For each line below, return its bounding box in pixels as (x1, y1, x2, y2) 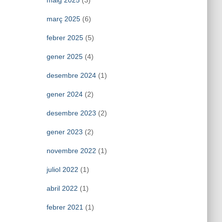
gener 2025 (46, 53, 83, 60)
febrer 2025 (46, 34, 83, 42)
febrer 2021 (46, 203, 83, 211)
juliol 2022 (46, 166, 78, 173)
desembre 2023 (46, 109, 96, 117)
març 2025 (46, 15, 80, 23)
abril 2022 (46, 184, 78, 192)
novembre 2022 (46, 147, 96, 155)
